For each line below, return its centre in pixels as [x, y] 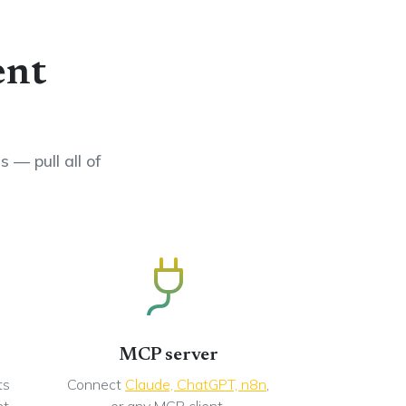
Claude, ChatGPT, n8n [196, 384]
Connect [96, 384]
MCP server [168, 355]
